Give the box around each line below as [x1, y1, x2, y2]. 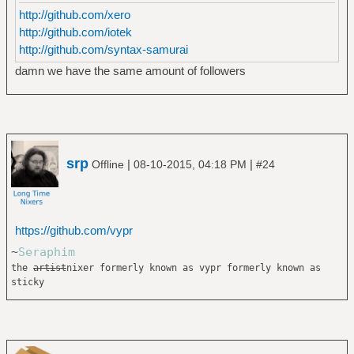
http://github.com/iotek [18, 24, 132, 39]
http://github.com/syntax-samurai [18, 42, 188, 56]
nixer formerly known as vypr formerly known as [66, 262, 321, 273]
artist [32, 262, 66, 273]
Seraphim [17, 245, 75, 259]
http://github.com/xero [18, 7, 130, 21]
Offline [88, 158, 127, 171]
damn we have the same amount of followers [14, 63, 246, 77]
